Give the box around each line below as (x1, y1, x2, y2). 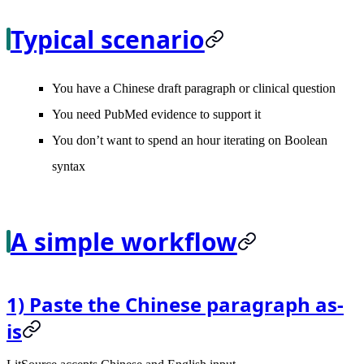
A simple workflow (10, 224, 237, 258)
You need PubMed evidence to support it (52, 106, 261, 121)
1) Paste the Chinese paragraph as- (6, 290, 344, 318)
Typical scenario (10, 22, 205, 56)
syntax (52, 158, 85, 173)
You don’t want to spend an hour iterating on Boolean (52, 132, 327, 147)
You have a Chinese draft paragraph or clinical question (52, 80, 336, 95)
